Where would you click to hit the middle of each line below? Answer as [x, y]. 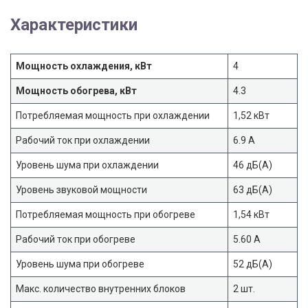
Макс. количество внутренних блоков [101, 288]
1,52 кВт [251, 115]
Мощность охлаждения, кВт [84, 66]
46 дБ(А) [253, 165]
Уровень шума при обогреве [80, 264]
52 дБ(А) [253, 264]
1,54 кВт [251, 214]
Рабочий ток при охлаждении [83, 140]
